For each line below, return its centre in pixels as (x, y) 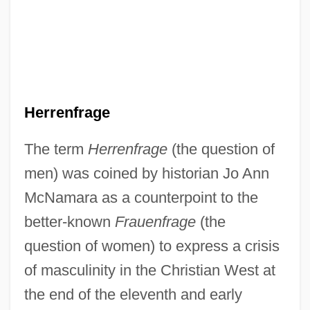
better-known (69, 221)
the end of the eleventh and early (133, 294)
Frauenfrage (155, 221)
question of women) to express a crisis (152, 246)
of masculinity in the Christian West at (149, 270)
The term (56, 149)
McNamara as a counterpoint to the (141, 197)
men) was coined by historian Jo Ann (146, 173)
